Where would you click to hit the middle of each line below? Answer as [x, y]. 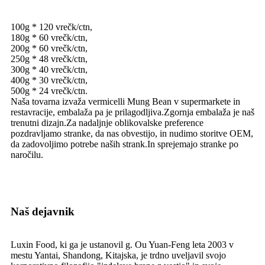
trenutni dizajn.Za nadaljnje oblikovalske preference [107, 122]
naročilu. [27, 154]
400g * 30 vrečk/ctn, [49, 80]
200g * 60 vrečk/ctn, [49, 48]
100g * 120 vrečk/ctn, [51, 27]
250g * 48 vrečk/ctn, [49, 59]
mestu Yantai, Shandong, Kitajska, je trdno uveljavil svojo [118, 255]
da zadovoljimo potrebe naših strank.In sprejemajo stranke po [125, 144]
